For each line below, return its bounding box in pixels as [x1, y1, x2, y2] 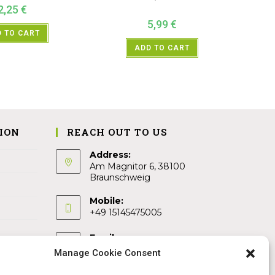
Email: [90, 231, 117, 243]
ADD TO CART [134, 44, 190, 53]
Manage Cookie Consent [53, 247, 161, 258]
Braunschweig [90, 171, 150, 183]
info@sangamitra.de [90, 243, 176, 255]
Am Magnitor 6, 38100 [90, 160, 185, 172]
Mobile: [90, 195, 123, 206]
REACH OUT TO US [67, 125, 167, 138]
